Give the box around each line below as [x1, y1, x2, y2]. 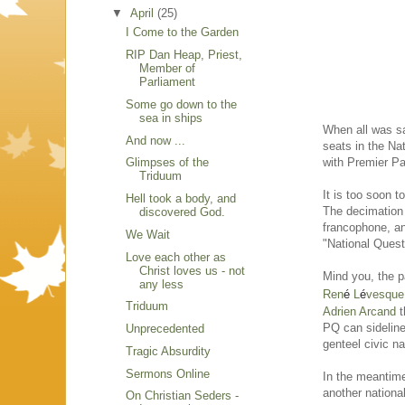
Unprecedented [126, 322, 205, 336]
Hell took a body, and [126, 192, 237, 206]
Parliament [139, 75, 196, 89]
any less [139, 277, 184, 291]
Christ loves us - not [139, 263, 246, 278]
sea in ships [139, 110, 203, 125]
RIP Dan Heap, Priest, [126, 48, 243, 62]
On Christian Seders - [126, 389, 240, 403]
